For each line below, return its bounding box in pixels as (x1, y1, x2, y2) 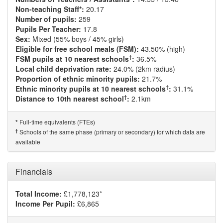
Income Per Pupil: (15, 199, 75, 209)
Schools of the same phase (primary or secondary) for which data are (18, 127, 205, 136)
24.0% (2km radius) (111, 64, 175, 74)
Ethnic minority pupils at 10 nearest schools (15, 84, 166, 94)
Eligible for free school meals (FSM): (15, 44, 139, 54)
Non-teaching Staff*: (15, 4, 84, 14)
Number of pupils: (15, 14, 77, 24)
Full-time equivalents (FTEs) (18, 117, 95, 126)
